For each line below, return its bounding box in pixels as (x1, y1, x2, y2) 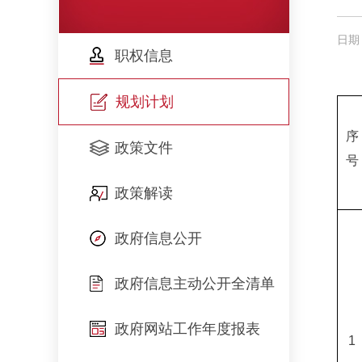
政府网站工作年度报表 (115, 321, 260, 337)
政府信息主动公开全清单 (115, 276, 275, 292)
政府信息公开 (115, 230, 202, 246)
